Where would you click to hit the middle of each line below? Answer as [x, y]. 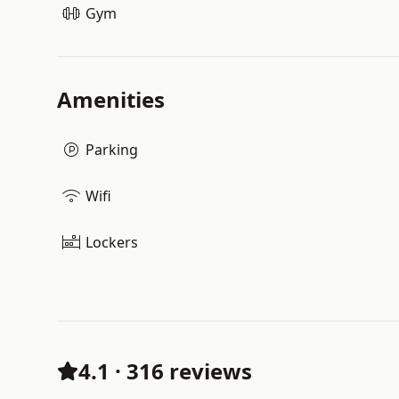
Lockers [112, 242]
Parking [112, 150]
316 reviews [189, 371]
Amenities [111, 99]
